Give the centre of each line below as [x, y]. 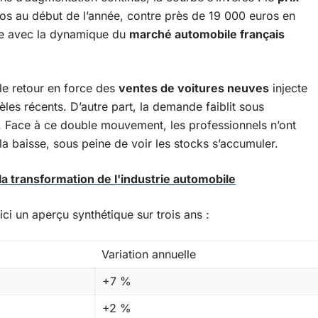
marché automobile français [207, 34]
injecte [288, 88]
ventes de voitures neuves [194, 88]
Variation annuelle [149, 254]
